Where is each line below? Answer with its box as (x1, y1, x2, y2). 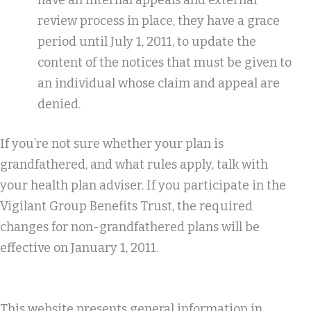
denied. (37, 96, 81, 112)
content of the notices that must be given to (37, 55, 292, 70)
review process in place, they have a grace (37, 13, 280, 28)
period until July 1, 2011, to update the (37, 34, 256, 49)
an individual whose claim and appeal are (37, 76, 280, 91)
